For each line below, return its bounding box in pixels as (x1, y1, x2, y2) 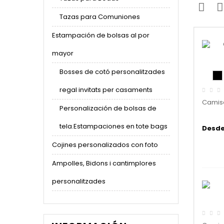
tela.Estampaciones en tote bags (59, 121, 167, 131)
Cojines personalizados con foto (52, 140, 158, 149)
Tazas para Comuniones (59, 12, 140, 21)
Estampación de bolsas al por (52, 30, 149, 40)
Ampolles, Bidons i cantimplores (52, 158, 156, 168)
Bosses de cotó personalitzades (59, 67, 165, 76)
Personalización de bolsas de (59, 103, 156, 113)
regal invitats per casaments (59, 85, 152, 94)
